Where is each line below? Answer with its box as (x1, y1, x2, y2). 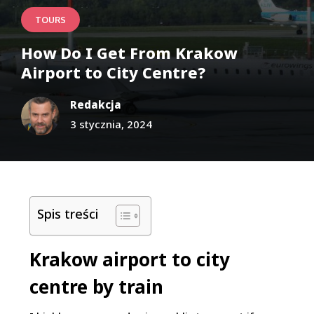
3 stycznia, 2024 (70, 117, 152, 131)
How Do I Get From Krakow (21, 42, 237, 63)
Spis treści (37, 205, 99, 222)
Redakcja (70, 97, 121, 111)
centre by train (29, 274, 164, 299)
